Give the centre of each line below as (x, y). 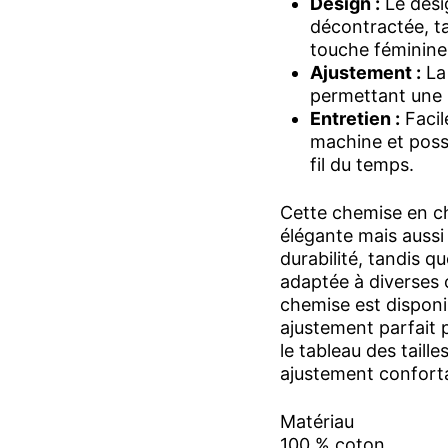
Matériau (317, 422)
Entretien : (355, 119)
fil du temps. (362, 165)
